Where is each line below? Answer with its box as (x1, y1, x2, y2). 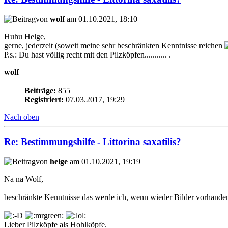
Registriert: (24, 95, 64, 104)
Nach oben (4, 112, 39, 122)
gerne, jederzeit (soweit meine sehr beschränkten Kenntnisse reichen (4, 41, 224, 50)
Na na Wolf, (4, 174, 43, 183)
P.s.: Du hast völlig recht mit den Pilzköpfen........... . (4, 50, 171, 60)
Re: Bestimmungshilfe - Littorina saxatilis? (4, 136, 181, 147)
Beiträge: (24, 86, 56, 95)
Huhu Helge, (4, 32, 46, 41)
